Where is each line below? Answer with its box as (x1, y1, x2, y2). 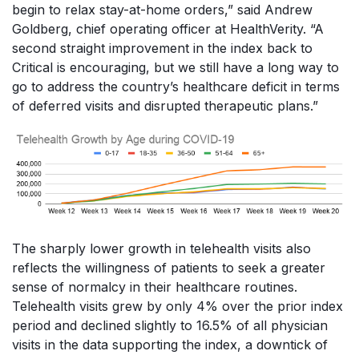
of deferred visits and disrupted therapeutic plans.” (12, 97, 318, 114)
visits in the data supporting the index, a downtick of (12, 337, 328, 353)
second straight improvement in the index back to (12, 39, 313, 56)
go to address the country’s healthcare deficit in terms (12, 78, 340, 95)
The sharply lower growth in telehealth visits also (12, 240, 311, 257)
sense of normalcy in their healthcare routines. (12, 279, 297, 296)
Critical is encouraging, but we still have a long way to (12, 58, 339, 75)
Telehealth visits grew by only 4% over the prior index (12, 298, 343, 315)
